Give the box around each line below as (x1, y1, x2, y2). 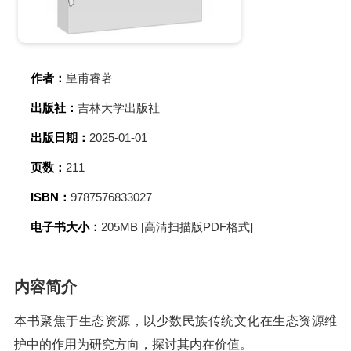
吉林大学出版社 (78, 101, 160, 114)
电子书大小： (31, 220, 101, 233)
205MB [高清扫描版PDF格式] (101, 220, 253, 233)
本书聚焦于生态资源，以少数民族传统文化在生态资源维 (14, 314, 337, 327)
